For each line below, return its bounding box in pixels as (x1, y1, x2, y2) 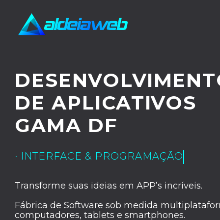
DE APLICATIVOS (15, 91, 197, 114)
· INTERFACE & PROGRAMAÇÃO (15, 150, 183, 162)
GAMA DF (15, 113, 118, 137)
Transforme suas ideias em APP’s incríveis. (15, 180, 202, 191)
